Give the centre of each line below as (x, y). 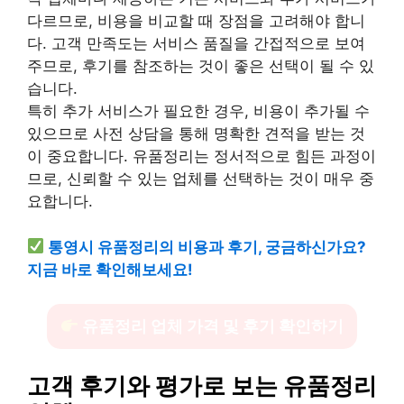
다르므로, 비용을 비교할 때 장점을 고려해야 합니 (196, 21)
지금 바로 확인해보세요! (110, 269)
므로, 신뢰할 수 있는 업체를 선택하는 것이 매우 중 (201, 179)
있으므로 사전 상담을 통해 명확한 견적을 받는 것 (196, 133)
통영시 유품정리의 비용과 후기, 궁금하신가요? (207, 247)
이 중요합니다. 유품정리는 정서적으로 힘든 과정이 (202, 156)
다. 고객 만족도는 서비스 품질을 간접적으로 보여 (196, 43)
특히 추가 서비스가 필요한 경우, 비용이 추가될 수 (198, 111)
